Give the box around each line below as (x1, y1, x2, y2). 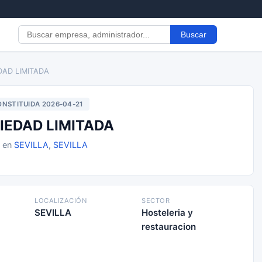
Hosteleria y (142, 207, 193, 218)
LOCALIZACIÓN (35, 196, 87, 205)
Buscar (181, 30, 207, 39)
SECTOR (142, 196, 170, 205)
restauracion (142, 221, 196, 232)
